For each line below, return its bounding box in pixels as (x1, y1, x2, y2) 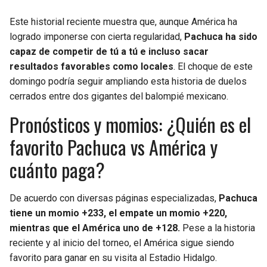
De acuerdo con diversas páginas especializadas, (10, 192, 219, 204)
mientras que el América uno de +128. (10, 222, 180, 234)
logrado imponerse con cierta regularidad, (10, 30, 184, 42)
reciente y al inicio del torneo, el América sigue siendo (10, 237, 234, 249)
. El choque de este (173, 60, 253, 72)
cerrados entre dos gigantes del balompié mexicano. (10, 90, 228, 102)
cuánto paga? (10, 155, 105, 184)
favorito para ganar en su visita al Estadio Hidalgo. (10, 252, 217, 263)
